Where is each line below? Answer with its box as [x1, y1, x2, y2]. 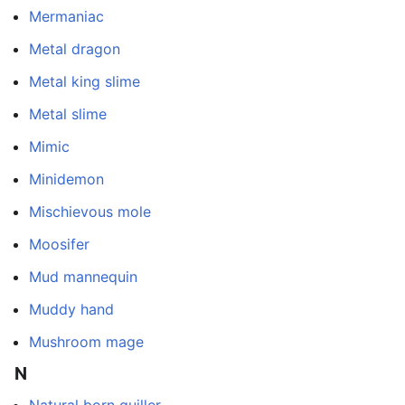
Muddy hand [29, 300, 114, 319]
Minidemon [29, 170, 104, 189]
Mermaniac [29, 7, 104, 26]
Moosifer [29, 235, 89, 254]
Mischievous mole [29, 202, 151, 221]
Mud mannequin [29, 268, 137, 287]
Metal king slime [29, 72, 140, 91]
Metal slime [29, 105, 107, 124]
